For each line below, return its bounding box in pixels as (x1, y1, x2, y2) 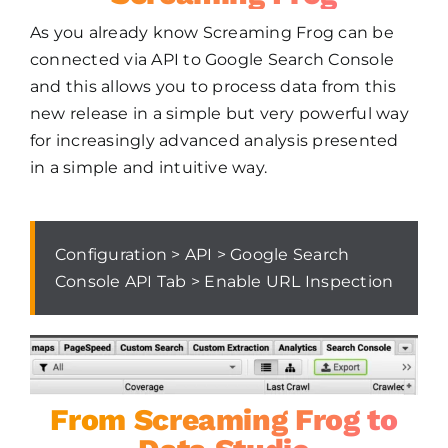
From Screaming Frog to (50, 402, 398, 438)
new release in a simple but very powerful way (29, 104, 409, 124)
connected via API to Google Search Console (29, 50, 395, 70)
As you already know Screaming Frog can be (29, 23, 394, 43)
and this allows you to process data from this (29, 77, 396, 97)
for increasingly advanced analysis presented (29, 131, 399, 151)
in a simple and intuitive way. (29, 158, 268, 178)
